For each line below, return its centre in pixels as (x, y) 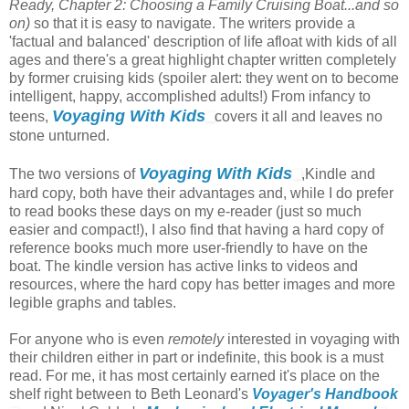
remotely (196, 340)
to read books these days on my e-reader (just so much (185, 212)
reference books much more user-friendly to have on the (189, 248)
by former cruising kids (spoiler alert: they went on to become (204, 79)
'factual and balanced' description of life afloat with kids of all (203, 42)
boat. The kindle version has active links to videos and (184, 267)
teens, (31, 117)
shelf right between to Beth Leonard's (131, 394)
